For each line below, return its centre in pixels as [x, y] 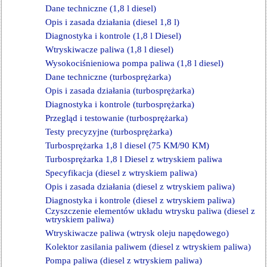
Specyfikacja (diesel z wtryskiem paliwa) [121, 173]
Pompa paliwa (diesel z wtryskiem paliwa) [124, 260]
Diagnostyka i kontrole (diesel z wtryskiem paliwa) [140, 200]
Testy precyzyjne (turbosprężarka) [109, 132]
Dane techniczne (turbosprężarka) [108, 77]
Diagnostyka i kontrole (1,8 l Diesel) [113, 36]
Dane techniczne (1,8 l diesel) [101, 8]
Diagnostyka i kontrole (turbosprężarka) [120, 104]
